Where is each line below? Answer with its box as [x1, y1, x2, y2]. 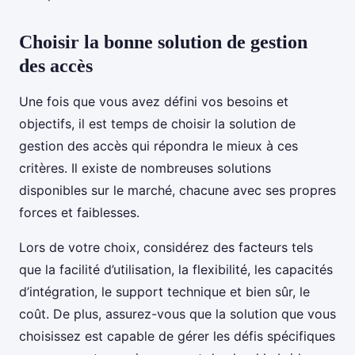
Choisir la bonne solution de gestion [19, 32, 307, 53]
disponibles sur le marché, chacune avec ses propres [19, 182, 336, 199]
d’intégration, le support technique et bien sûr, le [19, 284, 310, 300]
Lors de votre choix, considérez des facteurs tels [19, 239, 313, 256]
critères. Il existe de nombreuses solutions [19, 160, 271, 177]
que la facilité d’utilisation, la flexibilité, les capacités [19, 261, 333, 278]
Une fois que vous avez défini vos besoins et [19, 94, 288, 110]
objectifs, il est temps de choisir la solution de [19, 116, 296, 132]
